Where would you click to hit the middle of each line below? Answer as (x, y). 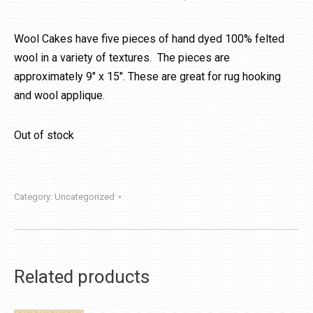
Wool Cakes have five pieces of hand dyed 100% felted (149, 39)
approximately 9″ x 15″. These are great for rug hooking (147, 77)
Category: (34, 197)
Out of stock (44, 136)
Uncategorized (85, 197)
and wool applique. (59, 96)
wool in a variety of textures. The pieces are (122, 58)
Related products (82, 277)
